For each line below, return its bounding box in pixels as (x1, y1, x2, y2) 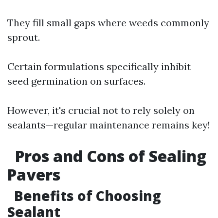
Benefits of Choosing (11, 186, 161, 205)
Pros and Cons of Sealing (11, 145, 206, 166)
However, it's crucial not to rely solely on (7, 104, 195, 116)
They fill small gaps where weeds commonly (7, 17, 209, 29)
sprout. (7, 31, 40, 43)
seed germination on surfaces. (7, 75, 145, 87)
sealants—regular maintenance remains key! (7, 119, 210, 131)
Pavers (7, 164, 60, 185)
